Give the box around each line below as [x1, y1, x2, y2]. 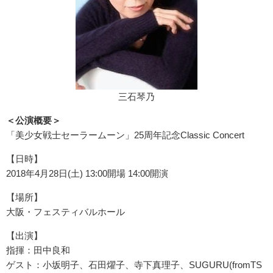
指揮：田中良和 [6, 244, 70, 255]
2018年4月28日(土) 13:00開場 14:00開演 [6, 168, 168, 179]
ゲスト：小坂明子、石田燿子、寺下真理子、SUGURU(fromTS [6, 259, 262, 270]
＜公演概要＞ [6, 115, 61, 126]
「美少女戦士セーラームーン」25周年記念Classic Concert [6, 129, 244, 140]
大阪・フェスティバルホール [6, 206, 125, 217]
